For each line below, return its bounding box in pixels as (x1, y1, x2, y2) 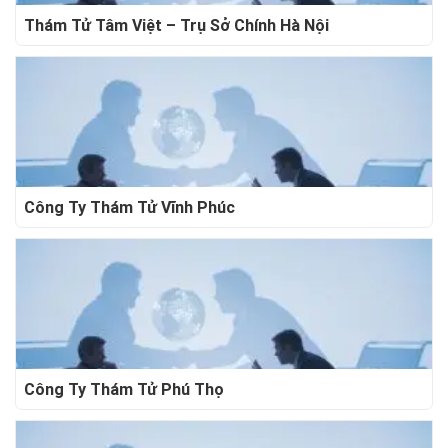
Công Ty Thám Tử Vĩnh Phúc (24, 197, 235, 218)
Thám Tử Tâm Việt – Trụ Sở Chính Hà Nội (24, 15, 329, 36)
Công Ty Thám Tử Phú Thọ (24, 379, 224, 400)
